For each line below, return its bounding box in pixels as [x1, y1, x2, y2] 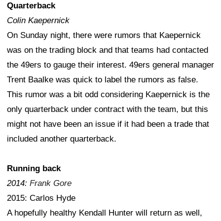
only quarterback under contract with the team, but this [7, 105, 208, 114]
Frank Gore [30, 179, 72, 188]
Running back [7, 164, 61, 174]
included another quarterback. [7, 134, 116, 144]
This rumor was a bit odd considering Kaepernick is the [7, 90, 210, 100]
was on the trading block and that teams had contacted [7, 45, 208, 55]
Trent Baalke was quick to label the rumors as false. [7, 75, 198, 85]
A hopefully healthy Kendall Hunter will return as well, [7, 208, 202, 218]
